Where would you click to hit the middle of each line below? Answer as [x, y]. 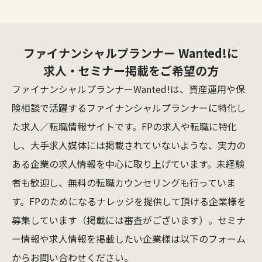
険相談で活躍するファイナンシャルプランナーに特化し [129, 107]
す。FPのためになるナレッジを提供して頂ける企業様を [129, 201]
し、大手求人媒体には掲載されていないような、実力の [129, 145]
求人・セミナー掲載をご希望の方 [131, 70]
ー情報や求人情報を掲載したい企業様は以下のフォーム [129, 238]
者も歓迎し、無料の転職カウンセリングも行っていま [124, 182]
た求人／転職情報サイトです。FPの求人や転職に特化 [124, 126]
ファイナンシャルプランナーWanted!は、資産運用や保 [128, 89]
